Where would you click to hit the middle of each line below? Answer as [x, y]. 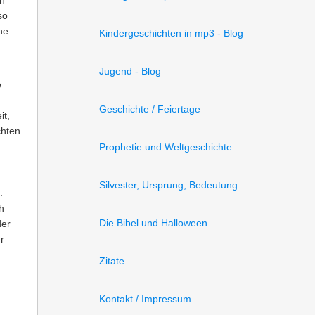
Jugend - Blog [130, 71]
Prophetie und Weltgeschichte [166, 147]
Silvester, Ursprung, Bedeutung [168, 185]
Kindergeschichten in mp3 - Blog [171, 33]
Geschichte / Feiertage [150, 109]
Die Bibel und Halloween [153, 223]
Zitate [112, 261]
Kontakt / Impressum [145, 299]
